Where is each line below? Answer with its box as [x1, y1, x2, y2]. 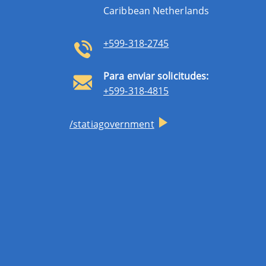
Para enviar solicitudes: [103, 69, 209, 83]
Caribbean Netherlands [103, 4, 210, 17]
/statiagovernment [69, 117, 154, 131]
